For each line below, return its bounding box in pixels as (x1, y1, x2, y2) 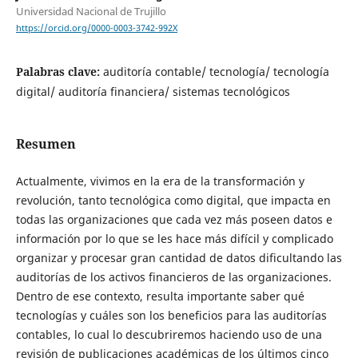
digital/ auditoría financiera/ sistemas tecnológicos (15, 84, 290, 100)
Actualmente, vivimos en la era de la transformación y (15, 173, 304, 189)
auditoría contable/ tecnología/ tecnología (102, 64, 329, 80)
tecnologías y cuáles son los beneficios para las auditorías (15, 308, 327, 324)
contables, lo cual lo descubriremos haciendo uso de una (15, 327, 322, 343)
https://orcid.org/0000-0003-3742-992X (15, 22, 177, 34)
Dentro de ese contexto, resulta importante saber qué (15, 288, 304, 304)
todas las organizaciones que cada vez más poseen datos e (15, 212, 332, 228)
